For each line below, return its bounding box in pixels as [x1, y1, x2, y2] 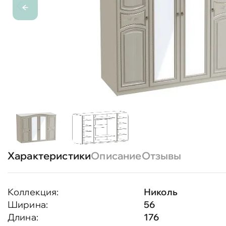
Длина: [8, 211, 38, 223]
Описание [91, 149, 142, 162]
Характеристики [8, 149, 91, 162]
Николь [144, 186, 178, 198]
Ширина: [8, 199, 48, 210]
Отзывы [141, 149, 182, 162]
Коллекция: [8, 186, 59, 198]
